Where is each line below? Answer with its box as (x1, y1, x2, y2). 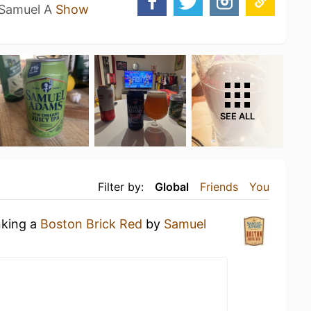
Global (155, 180, 189, 194)
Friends (200, 180, 238, 194)
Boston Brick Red (40, 217, 142, 231)
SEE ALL (220, 111, 255, 121)
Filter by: (98, 180, 144, 194)
